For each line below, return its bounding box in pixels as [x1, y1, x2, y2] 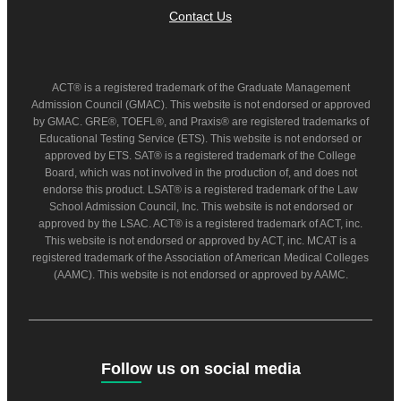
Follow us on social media [100, 359, 301, 378]
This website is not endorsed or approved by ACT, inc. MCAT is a [45, 234, 356, 247]
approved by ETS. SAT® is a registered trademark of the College [45, 149, 356, 162]
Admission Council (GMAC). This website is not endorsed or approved [30, 98, 371, 111]
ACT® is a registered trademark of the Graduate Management [51, 81, 350, 94]
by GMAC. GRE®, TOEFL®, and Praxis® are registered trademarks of [32, 115, 369, 128]
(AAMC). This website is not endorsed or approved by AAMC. [53, 268, 348, 281]
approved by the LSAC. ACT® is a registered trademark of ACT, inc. [38, 217, 363, 230]
